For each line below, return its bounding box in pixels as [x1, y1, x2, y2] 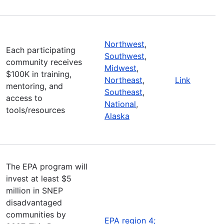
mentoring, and [6, 80, 63, 91]
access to [6, 92, 42, 103]
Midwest [104, 62, 136, 73]
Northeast [104, 74, 142, 85]
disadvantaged [6, 197, 62, 207]
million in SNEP [6, 185, 63, 195]
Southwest [104, 50, 144, 61]
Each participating [6, 44, 75, 55]
